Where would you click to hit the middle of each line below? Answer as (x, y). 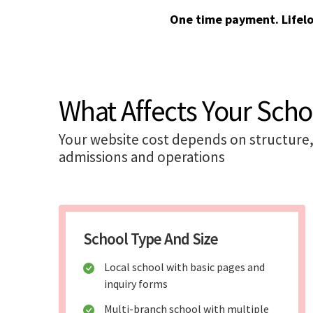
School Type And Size (151, 239)
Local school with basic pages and (184, 267)
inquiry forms (136, 284)
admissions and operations (142, 157)
